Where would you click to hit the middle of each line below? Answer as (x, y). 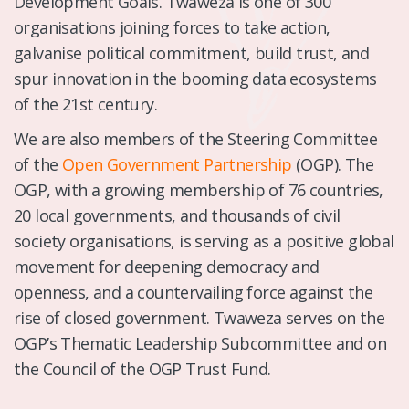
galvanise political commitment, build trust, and (192, 52)
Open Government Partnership (177, 164)
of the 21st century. (85, 104)
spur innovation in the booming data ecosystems (195, 78)
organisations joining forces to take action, (172, 27)
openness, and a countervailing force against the (194, 292)
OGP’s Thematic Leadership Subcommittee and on (200, 343)
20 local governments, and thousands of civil (177, 215)
